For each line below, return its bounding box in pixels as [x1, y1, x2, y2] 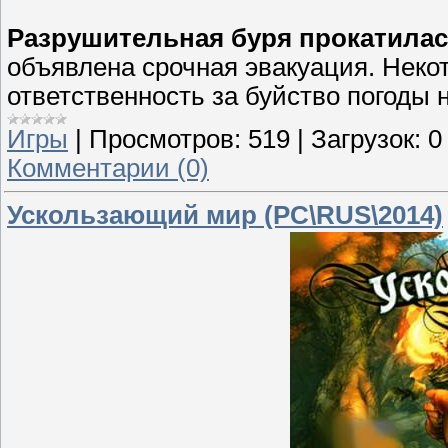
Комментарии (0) [7, 153, 209, 182]
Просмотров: [89, 124, 241, 153]
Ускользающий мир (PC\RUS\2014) [7, 201, 443, 230]
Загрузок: [311, 124, 421, 153]
